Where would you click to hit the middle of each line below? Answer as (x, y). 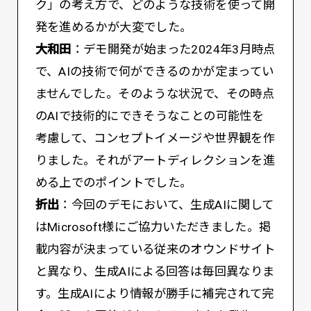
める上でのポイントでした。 (114, 183)
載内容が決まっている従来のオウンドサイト (155, 250)
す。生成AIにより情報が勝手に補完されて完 (154, 294)
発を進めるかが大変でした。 (114, 27)
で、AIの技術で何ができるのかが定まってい (154, 72)
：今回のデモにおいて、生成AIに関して (167, 205)
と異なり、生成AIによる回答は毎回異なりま (155, 272)
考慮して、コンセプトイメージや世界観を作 (155, 138)
